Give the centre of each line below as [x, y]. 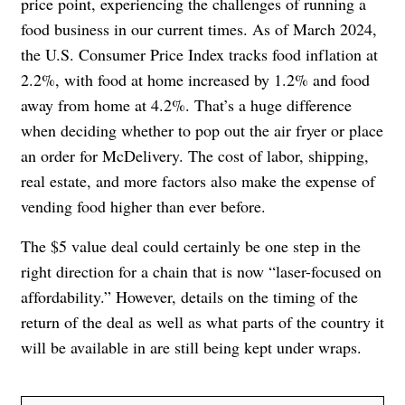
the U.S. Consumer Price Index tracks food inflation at [199, 54]
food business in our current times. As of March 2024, [199, 28]
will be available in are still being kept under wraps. [191, 347]
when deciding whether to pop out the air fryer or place [202, 130]
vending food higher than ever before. [143, 206]
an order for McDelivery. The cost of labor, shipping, [195, 155]
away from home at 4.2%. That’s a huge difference [186, 104]
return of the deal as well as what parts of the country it [202, 321]
